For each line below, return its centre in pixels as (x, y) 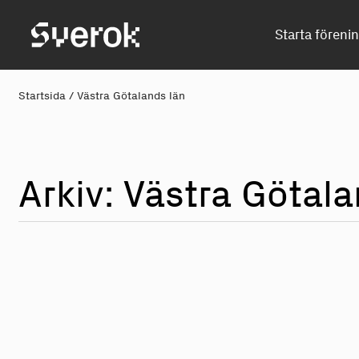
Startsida (42, 96)
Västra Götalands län (131, 96)
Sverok (53, 32)
